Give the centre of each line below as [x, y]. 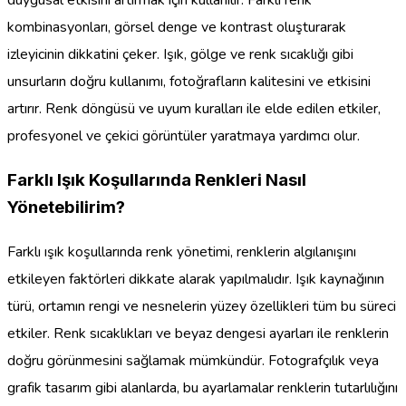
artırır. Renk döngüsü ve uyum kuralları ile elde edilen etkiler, [194, 109]
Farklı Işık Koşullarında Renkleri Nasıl [157, 179]
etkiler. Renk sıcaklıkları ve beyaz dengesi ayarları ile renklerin [198, 333]
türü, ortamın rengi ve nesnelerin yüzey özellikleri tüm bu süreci [202, 306]
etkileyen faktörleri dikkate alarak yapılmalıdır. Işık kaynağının [196, 279]
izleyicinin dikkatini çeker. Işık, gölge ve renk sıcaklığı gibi [180, 55]
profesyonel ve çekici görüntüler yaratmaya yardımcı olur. [184, 136]
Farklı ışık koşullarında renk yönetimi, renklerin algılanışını [182, 251]
